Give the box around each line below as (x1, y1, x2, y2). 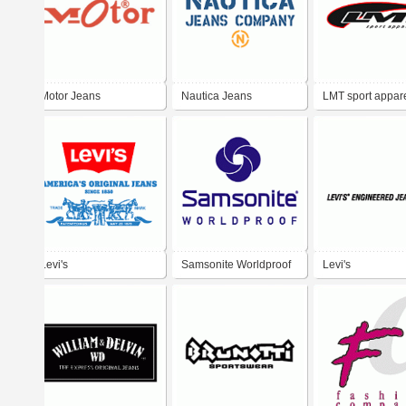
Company (181, 116, 229, 129)
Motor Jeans (40, 90, 101, 102)
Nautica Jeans (181, 90, 252, 102)
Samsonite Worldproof (181, 258, 291, 271)
